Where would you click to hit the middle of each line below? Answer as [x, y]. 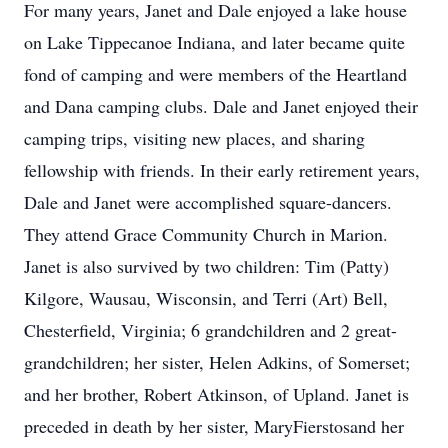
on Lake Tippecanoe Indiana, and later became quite [214, 42]
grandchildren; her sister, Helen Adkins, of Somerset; [217, 362]
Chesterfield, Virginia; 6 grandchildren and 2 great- [210, 330]
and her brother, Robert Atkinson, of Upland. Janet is [216, 394]
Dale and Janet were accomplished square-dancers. [208, 202]
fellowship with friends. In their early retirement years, [222, 170]
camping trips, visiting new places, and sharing [194, 138]
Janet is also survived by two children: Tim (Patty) [206, 266]
